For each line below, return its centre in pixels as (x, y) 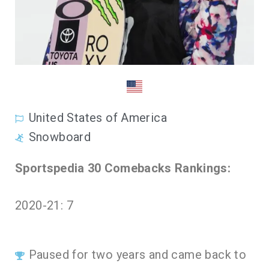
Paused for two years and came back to (138, 255)
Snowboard (60, 137)
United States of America (98, 118)
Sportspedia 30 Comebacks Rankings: (123, 168)
